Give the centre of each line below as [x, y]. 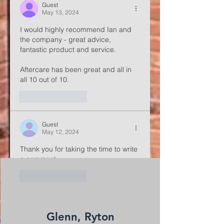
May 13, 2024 [60, 12]
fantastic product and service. [68, 49]
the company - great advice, [66, 39]
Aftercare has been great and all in [77, 69]
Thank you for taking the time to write [80, 149]
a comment [38, 159]
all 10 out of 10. [44, 79]
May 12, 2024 [60, 132]
